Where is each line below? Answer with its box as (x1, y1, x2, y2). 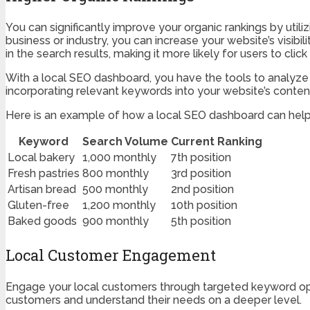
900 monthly (82, 215, 149, 228)
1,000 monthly (82, 151, 156, 165)
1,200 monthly (82, 199, 156, 212)
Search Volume (82, 135, 168, 149)
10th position (171, 199, 237, 212)
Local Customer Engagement (6, 245, 216, 266)
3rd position (171, 167, 231, 181)
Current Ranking (171, 135, 262, 149)
